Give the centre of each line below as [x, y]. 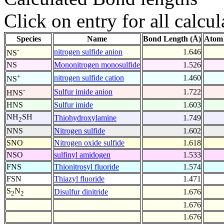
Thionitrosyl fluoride [86, 167]
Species [29, 39]
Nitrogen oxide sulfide [89, 143]
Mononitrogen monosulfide [97, 65]
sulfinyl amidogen [82, 155]
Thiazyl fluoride [79, 179]
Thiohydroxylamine [85, 118]
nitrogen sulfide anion [88, 52]
